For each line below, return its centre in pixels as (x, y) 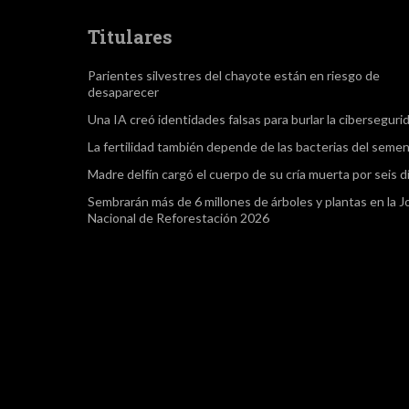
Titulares (131, 37)
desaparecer (124, 92)
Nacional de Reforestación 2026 (179, 218)
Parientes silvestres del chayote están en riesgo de (234, 76)
